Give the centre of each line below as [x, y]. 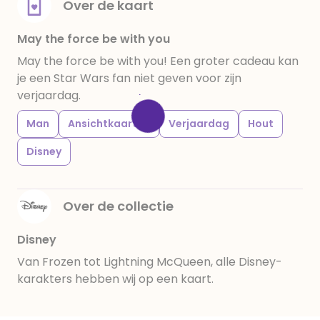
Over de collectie [118, 206]
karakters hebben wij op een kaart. [115, 279]
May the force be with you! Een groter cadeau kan [158, 61]
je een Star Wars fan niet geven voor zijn [129, 78]
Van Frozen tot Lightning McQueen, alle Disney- [150, 262]
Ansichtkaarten [109, 124]
